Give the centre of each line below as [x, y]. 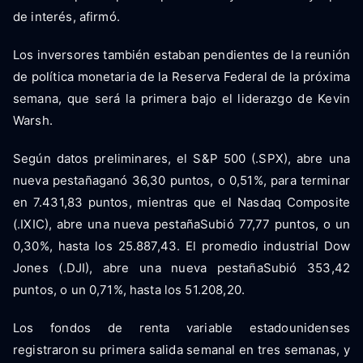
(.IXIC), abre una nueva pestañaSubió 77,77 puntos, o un [181, 224]
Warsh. [33, 121]
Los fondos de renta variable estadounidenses [181, 328]
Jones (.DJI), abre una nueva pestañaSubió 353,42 [181, 268]
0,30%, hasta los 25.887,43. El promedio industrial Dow [181, 246]
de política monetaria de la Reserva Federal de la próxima [181, 77]
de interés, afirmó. [66, 17]
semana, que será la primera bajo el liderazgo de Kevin [181, 99]
